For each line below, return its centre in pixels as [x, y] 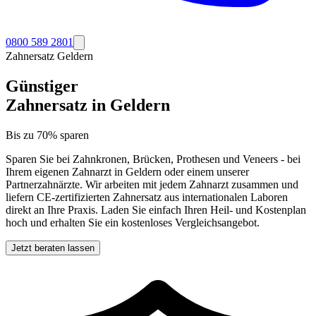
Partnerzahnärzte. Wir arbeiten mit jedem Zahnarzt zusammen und [152, 184]
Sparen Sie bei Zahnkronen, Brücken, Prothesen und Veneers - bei [153, 159]
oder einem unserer [205, 171]
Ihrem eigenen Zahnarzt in [66, 171]
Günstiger [42, 86]
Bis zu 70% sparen [47, 135]
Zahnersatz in [58, 105]
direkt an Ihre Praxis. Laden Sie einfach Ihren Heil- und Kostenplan [156, 209]
